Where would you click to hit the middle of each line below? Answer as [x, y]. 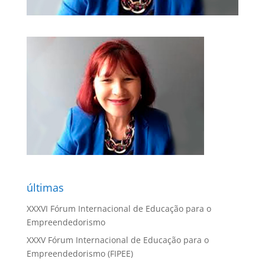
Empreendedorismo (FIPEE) [80, 253]
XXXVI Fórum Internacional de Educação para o [119, 208]
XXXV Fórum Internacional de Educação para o [117, 240]
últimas [45, 187]
